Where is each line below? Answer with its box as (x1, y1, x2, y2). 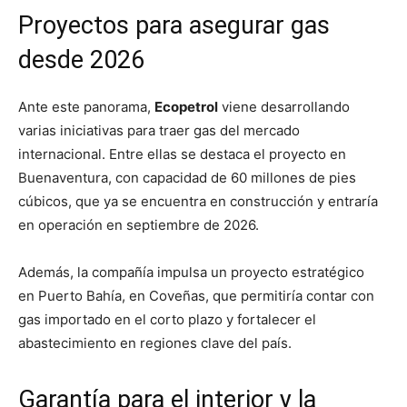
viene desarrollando (218, 98, 350, 116)
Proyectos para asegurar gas (18, 11, 330, 41)
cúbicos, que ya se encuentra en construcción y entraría (18, 193, 378, 211)
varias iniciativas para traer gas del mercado (18, 122, 300, 140)
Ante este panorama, (18, 98, 154, 116)
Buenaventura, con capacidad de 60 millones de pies (18, 169, 356, 187)
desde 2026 (18, 45, 144, 75)
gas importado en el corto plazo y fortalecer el (18, 311, 316, 329)
